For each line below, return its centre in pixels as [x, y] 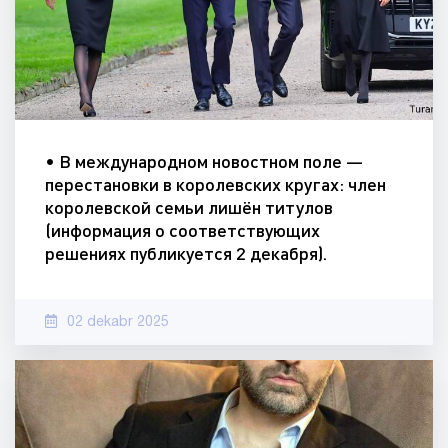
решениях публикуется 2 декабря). [186, 252]
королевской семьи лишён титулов [189, 206]
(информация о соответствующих [182, 229]
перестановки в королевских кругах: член [215, 183]
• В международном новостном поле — [204, 160]
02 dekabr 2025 [118, 322]
